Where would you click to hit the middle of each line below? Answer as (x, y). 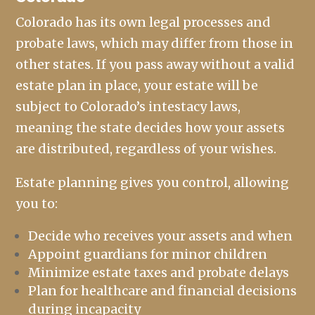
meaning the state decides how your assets (150, 128)
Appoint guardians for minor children (148, 255)
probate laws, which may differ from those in (155, 44)
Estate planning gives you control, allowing (153, 183)
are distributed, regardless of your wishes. (146, 149)
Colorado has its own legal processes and (143, 22)
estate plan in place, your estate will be (137, 86)
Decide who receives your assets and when (161, 236)
